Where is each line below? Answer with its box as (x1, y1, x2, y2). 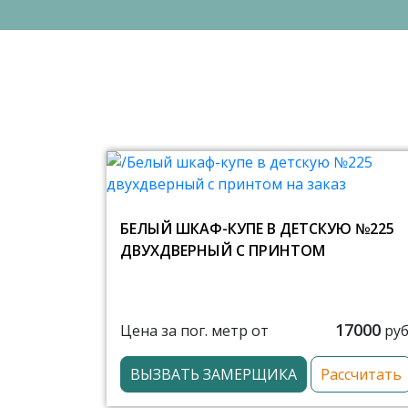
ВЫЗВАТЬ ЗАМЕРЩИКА (130, 364, 297, 384)
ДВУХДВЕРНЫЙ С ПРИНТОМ (120, 240, 325, 260)
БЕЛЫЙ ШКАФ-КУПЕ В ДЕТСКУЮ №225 (120, 219, 394, 239)
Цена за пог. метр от (120, 320, 269, 341)
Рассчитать (321, 364, 402, 384)
